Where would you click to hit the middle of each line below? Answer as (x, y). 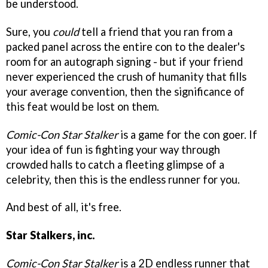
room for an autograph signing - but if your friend (124, 61)
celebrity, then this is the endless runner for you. (123, 179)
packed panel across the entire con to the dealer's (125, 46)
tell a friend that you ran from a (156, 31)
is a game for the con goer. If (188, 134)
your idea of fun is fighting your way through (113, 149)
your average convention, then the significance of (125, 91)
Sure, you (29, 31)
